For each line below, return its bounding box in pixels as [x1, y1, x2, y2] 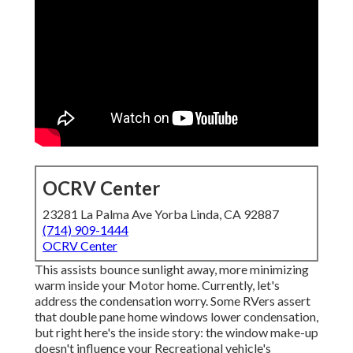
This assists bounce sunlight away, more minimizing [35, 262, 309, 277]
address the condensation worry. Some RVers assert [35, 293, 310, 309]
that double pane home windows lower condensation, [35, 309, 318, 325]
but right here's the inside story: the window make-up [35, 325, 318, 340]
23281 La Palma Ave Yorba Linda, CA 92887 [43, 206, 279, 222]
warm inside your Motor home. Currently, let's [35, 277, 280, 293]
